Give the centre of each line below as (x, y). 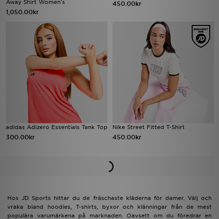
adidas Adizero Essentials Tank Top (57, 127)
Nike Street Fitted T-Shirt (149, 127)
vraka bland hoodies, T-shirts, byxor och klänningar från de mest (109, 207)
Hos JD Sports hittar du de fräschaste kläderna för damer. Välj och (109, 198)
